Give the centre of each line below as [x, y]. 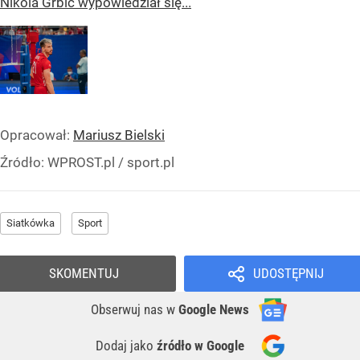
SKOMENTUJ [84, 273]
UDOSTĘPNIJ [288, 273]
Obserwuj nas [129, 309]
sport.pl [151, 162]
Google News [214, 309]
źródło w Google [200, 345]
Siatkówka [31, 223]
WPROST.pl [81, 162]
